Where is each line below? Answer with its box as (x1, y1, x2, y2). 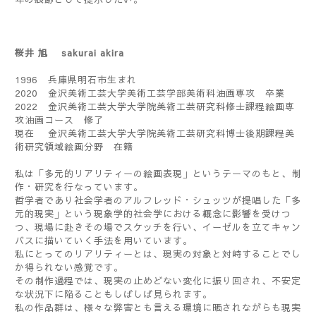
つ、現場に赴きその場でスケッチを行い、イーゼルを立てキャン (15, 220, 301, 233)
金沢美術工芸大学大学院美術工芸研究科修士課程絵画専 (48, 99, 295, 113)
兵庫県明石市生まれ (48, 73, 140, 86)
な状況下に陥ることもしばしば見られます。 (15, 287, 212, 300)
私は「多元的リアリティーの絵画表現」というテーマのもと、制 (15, 166, 301, 180)
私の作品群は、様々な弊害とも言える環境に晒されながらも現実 (15, 300, 301, 314)
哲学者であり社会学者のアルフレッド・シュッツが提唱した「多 (15, 193, 301, 207)
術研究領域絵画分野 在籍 (15, 140, 133, 153)
